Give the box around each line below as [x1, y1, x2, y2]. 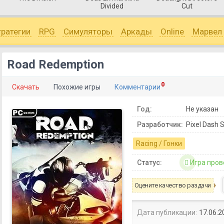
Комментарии [114, 82, 160, 91]
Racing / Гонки [136, 139, 182, 147]
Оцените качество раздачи [134, 181, 211, 189]
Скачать [12, 82, 39, 91]
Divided [100, 2, 123, 10]
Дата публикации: [137, 208, 197, 216]
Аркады [121, 26, 152, 36]
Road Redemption [7, 57, 104, 71]
